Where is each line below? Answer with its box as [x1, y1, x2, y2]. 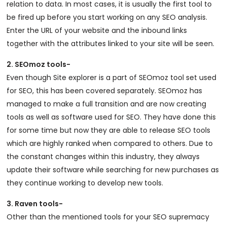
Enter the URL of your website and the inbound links [7, 25, 187, 35]
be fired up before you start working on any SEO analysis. [7, 12, 208, 22]
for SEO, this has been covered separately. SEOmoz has [7, 86, 203, 96]
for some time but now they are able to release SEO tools [7, 125, 211, 135]
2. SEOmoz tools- [7, 59, 71, 69]
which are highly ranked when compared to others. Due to [7, 138, 213, 148]
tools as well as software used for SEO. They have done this [7, 112, 216, 122]
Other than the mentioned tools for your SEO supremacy [7, 212, 210, 222]
